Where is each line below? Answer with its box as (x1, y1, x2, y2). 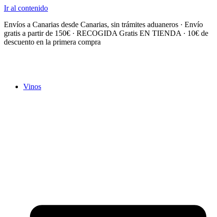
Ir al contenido (4, 4, 48, 12)
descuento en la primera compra (4, 38, 101, 46)
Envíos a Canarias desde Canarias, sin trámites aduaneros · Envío (4, 20, 203, 29)
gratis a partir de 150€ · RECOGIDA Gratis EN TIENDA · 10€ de (4, 29, 208, 37)
